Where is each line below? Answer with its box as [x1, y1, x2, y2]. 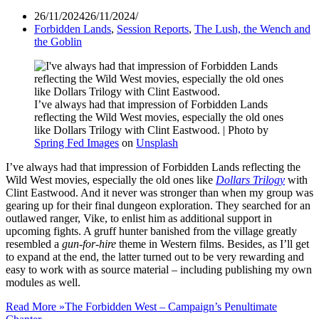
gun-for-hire [62, 237, 116, 250]
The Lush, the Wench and [194, 22, 310, 35]
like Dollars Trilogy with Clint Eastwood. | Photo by [34, 123, 268, 136]
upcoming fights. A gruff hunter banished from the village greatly [6, 224, 297, 237]
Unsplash [136, 136, 178, 149]
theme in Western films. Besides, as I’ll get [116, 237, 309, 250]
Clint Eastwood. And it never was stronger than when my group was [6, 186, 313, 199]
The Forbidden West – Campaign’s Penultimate [65, 300, 277, 313]
